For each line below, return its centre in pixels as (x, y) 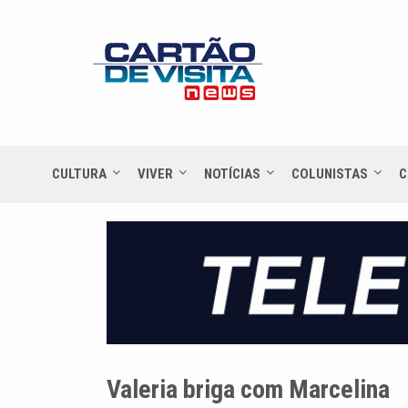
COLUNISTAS (330, 173)
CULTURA (79, 173)
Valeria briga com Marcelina (248, 390)
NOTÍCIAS (232, 173)
